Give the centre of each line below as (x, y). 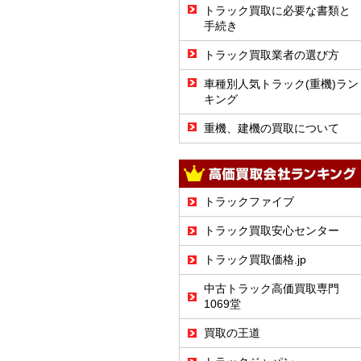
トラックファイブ (249, 201)
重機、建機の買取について (272, 128)
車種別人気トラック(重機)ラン (281, 84)
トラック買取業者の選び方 (272, 55)
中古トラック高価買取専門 (272, 288)
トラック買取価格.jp (255, 259)
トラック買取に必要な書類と (277, 10)
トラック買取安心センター (272, 230)
